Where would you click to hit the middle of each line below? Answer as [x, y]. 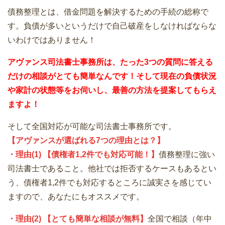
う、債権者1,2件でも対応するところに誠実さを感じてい [109, 183]
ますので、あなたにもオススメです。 [76, 197]
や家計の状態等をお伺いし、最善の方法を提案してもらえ [112, 90]
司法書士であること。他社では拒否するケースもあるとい [112, 169]
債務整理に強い [187, 155]
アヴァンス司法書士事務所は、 [64, 62]
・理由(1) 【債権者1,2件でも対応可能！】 [83, 155]
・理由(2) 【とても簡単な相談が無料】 [78, 219]
